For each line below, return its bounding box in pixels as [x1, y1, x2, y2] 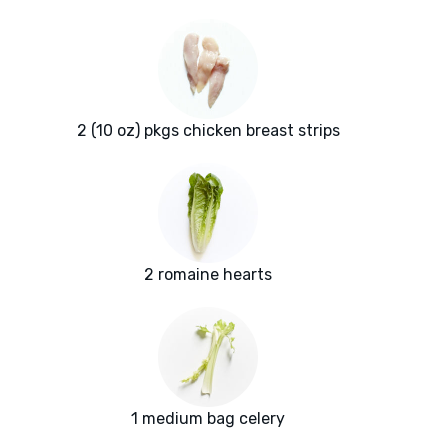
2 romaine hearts [144, 265, 272, 285]
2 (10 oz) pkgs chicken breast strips [76, 121, 340, 141]
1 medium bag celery [131, 409, 285, 429]
